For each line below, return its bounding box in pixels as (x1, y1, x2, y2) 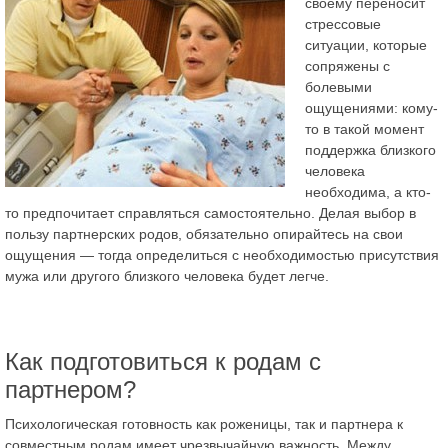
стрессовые (305, 15, 381, 32)
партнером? (5, 375, 136, 403)
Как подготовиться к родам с (5, 347, 321, 375)
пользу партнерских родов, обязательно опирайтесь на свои (5, 225, 403, 242)
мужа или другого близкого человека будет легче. (5, 267, 329, 284)
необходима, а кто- (305, 183, 431, 200)
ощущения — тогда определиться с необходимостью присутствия (5, 246, 439, 263)
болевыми (305, 78, 372, 95)
